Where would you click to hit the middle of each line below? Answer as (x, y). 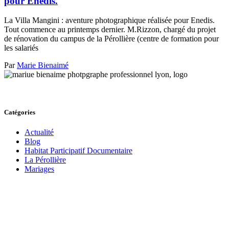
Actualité (39, 132)
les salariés (21, 48)
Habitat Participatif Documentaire (78, 150)
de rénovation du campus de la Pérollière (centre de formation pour (111, 39)
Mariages (39, 169)
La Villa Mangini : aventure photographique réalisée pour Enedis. (109, 20)
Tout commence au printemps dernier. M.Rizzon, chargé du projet (110, 30)
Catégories (20, 112)
